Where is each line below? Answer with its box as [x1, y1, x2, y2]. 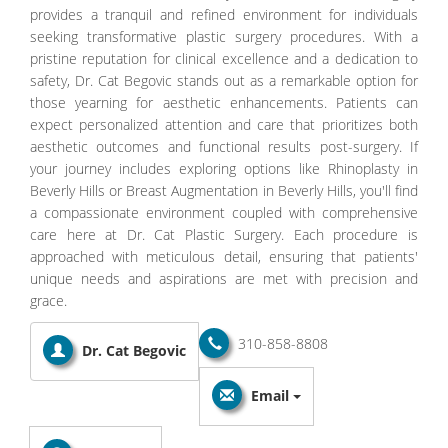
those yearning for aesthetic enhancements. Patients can [30, 92, 418, 112]
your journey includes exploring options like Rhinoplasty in [30, 158, 418, 178]
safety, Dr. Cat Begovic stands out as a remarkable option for [30, 70, 418, 90]
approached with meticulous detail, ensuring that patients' [30, 246, 418, 266]
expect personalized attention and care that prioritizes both [30, 114, 418, 134]
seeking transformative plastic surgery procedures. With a [30, 26, 418, 46]
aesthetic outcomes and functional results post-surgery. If [30, 136, 418, 156]
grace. [30, 290, 67, 310]
